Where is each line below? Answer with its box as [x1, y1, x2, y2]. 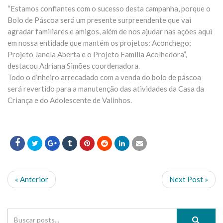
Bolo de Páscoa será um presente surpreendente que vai [7, 15, 191, 25]
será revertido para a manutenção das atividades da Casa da [7, 84, 204, 94]
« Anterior [15, 175, 48, 184]
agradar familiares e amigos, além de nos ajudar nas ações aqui [7, 27, 212, 36]
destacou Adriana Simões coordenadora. [7, 61, 140, 71]
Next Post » [169, 175, 208, 184]
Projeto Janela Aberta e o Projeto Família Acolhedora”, [7, 50, 187, 59]
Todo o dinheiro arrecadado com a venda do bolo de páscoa [7, 73, 201, 82]
